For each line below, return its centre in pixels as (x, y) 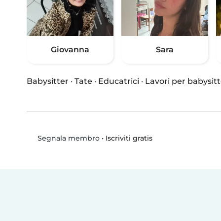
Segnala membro (67, 138)
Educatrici (119, 81)
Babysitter (48, 81)
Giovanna (70, 50)
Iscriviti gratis (129, 138)
